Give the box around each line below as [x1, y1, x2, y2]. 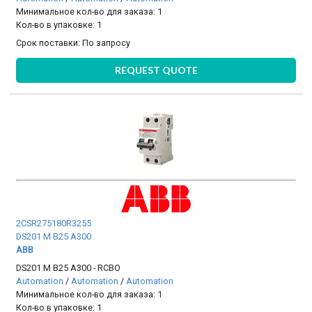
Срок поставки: [16, 37, 83, 48]
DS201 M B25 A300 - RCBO [16, 262, 121, 273]
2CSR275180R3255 [16, 218, 92, 229]
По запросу [82, 37, 131, 48]
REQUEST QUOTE [114, 64, 198, 77]
